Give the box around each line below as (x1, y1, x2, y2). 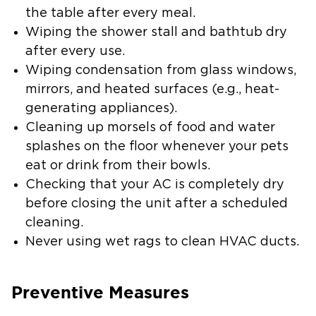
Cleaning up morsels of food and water (25, 121, 275, 134)
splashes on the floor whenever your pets (25, 140, 288, 153)
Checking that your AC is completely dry (25, 178, 284, 191)
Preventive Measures (11, 282, 189, 302)
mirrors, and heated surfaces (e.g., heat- (25, 83, 279, 96)
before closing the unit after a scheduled (25, 197, 288, 210)
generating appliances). (25, 102, 177, 115)
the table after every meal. (25, 6, 195, 20)
